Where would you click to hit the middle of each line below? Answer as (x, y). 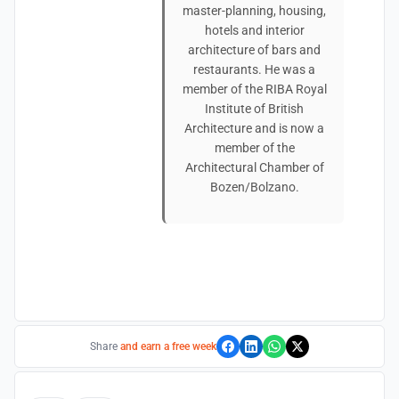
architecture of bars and (254, 50)
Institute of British (254, 109)
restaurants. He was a (254, 69)
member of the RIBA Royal (254, 89)
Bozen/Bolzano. (254, 187)
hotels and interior (254, 30)
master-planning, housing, (254, 11)
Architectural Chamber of (254, 167)
